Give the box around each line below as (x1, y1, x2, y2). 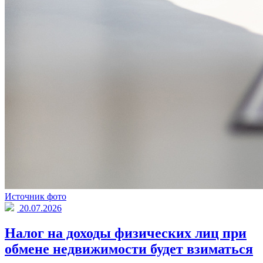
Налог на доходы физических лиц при (5, 225, 247, 241)
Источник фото (5, 191, 66, 201)
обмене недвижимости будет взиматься (5, 241, 253, 257)
